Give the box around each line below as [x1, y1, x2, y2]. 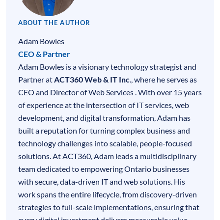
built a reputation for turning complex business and [18, 125, 190, 135]
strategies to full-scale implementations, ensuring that [18, 202, 199, 212]
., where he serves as [130, 74, 197, 84]
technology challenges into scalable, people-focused [18, 138, 192, 148]
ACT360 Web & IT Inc [54, 74, 130, 84]
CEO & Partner [18, 49, 70, 58]
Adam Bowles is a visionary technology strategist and [18, 61, 196, 71]
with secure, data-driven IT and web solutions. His [18, 176, 185, 186]
